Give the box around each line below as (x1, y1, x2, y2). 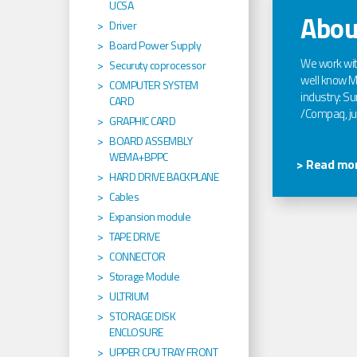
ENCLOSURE (109, 324, 163, 341)
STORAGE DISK (109, 308, 175, 325)
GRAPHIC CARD (109, 112, 175, 130)
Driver (109, 17, 136, 34)
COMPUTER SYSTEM (109, 76, 198, 94)
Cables (109, 188, 139, 206)
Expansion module (109, 208, 190, 226)
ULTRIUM (109, 288, 149, 305)
